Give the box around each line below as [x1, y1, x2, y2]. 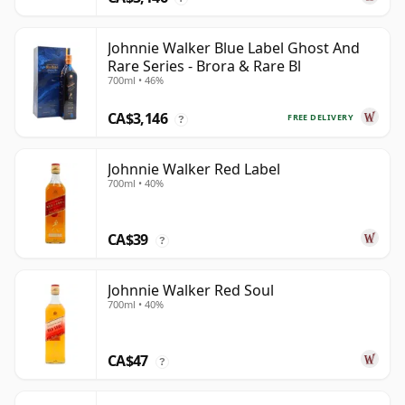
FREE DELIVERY [287, 110, 353, 123]
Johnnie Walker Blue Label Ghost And [108, 38, 360, 59]
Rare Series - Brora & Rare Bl [108, 56, 301, 77]
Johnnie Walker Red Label [108, 159, 280, 180]
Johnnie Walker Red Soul [108, 280, 274, 301]
